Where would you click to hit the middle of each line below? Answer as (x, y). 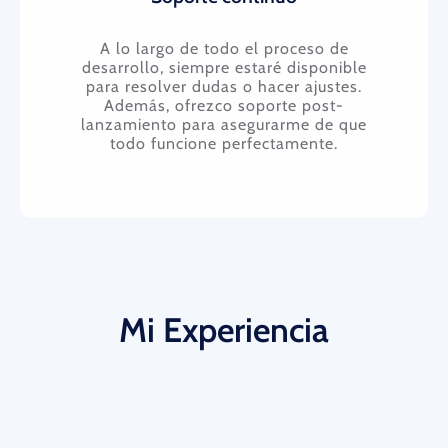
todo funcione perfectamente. (224, 143)
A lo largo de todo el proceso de (224, 48)
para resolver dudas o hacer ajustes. (224, 86)
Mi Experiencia (224, 329)
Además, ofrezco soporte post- (224, 105)
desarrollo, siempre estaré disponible (224, 67)
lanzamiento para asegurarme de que (224, 124)
